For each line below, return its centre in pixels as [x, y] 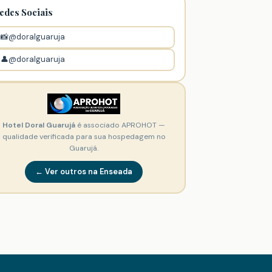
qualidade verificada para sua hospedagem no [84, 136]
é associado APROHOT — [120, 125]
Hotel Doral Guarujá [39, 125]
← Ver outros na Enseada [84, 171]
